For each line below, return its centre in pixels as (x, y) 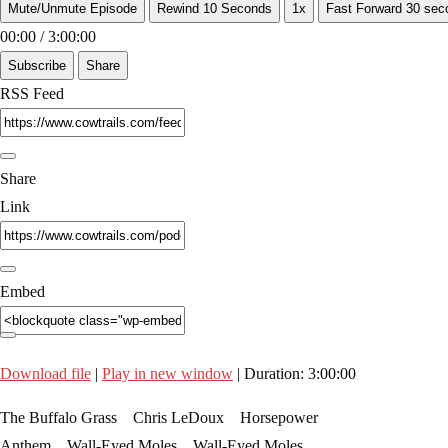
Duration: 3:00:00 (300, 373)
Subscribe (37, 65)
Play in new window (167, 373)
